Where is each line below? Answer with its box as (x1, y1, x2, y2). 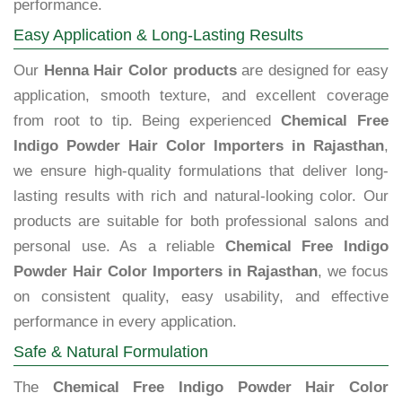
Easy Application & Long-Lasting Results (13, 26, 303, 45)
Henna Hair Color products (43, 62, 237, 80)
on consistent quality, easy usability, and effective (13, 288, 389, 306)
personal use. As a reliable (13, 238, 225, 256)
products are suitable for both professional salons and (13, 213, 389, 231)
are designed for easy (236, 62, 389, 80)
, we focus (318, 263, 389, 281)
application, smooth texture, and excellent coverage (13, 87, 389, 105)
